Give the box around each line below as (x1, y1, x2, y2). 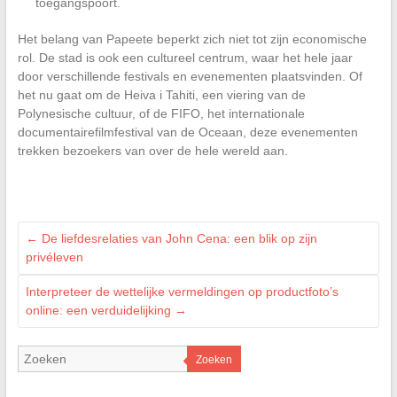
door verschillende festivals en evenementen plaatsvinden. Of (17, 68, 362, 83)
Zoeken (195, 353, 232, 366)
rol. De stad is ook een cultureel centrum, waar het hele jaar (17, 50, 353, 65)
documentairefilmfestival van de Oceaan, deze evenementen (17, 124, 358, 139)
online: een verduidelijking (25, 302, 175, 317)
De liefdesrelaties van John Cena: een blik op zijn (37, 230, 317, 245)
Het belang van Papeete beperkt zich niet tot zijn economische (17, 31, 367, 46)
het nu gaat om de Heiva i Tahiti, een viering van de (17, 87, 306, 102)
